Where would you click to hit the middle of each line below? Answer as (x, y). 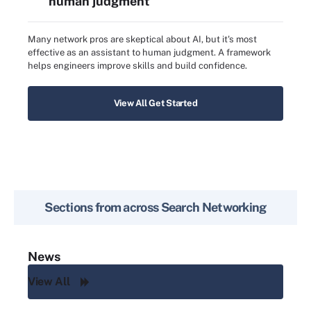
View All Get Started (155, 103)
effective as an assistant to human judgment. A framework (149, 53)
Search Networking (212, 207)
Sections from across (102, 207)
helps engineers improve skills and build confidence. (137, 66)
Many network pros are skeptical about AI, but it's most (142, 40)
